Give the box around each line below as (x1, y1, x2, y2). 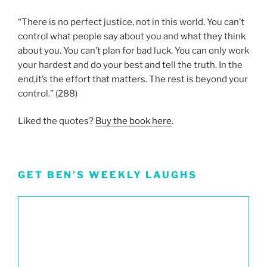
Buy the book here (95, 116, 172, 127)
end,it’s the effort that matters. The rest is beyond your (18, 73, 248, 85)
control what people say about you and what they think (18, 30, 246, 42)
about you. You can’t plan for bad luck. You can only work (18, 45, 249, 56)
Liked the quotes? (18, 116, 95, 127)
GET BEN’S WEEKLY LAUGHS (18, 169, 197, 181)
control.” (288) (18, 88, 77, 99)
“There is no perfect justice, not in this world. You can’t (18, 16, 244, 27)
